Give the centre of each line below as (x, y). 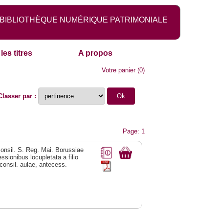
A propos (96, 53)
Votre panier (119, 70)
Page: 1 (134, 131)
